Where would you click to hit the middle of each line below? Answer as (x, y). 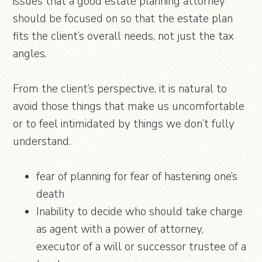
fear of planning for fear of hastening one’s (137, 176)
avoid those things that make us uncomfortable (129, 106)
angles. (30, 54)
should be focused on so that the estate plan (123, 18)
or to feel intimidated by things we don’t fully (124, 124)
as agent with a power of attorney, (120, 229)
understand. (42, 141)
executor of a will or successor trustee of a (142, 247)
